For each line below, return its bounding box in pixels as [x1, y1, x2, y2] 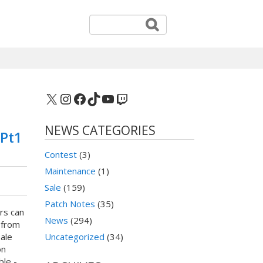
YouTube [100, 88, 159, 108]
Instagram [58, 88, 125, 108]
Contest [45, 149, 77, 161]
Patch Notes [45, 198, 95, 210]
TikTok [86, 88, 131, 108]
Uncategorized [45, 231, 104, 243]
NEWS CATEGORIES [45, 122, 156, 139]
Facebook [72, 88, 133, 108]
